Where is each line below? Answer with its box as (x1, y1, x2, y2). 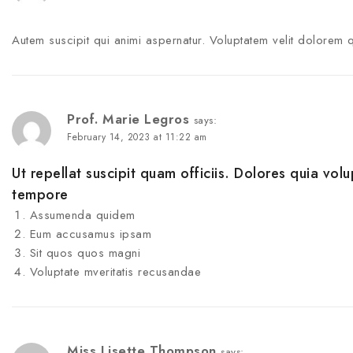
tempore (12, 184, 69, 206)
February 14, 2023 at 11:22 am (67, 130, 207, 145)
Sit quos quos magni (29, 244, 140, 262)
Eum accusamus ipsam (29, 225, 151, 243)
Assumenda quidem (29, 206, 136, 225)
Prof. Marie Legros (67, 110, 189, 129)
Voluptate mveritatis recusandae (29, 263, 201, 281)
